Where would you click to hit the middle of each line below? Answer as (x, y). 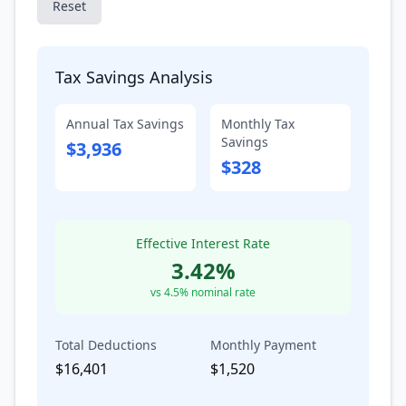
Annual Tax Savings (125, 124)
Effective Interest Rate (203, 243)
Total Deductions (106, 345)
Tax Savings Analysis (134, 77)
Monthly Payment (263, 345)
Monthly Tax (258, 124)
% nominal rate (217, 292)
